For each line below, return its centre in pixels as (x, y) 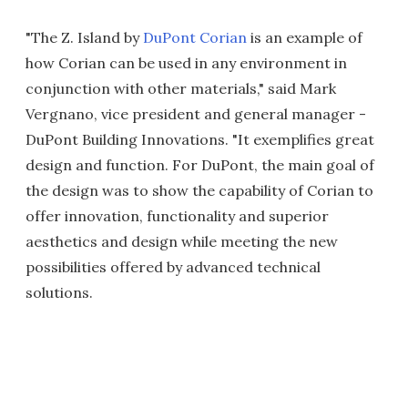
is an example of (305, 37)
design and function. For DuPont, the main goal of (200, 165)
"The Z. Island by (84, 37)
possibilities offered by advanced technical (173, 267)
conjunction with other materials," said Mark (181, 88)
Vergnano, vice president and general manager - (196, 114)
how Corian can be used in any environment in (186, 63)
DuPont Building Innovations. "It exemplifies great (200, 139)
